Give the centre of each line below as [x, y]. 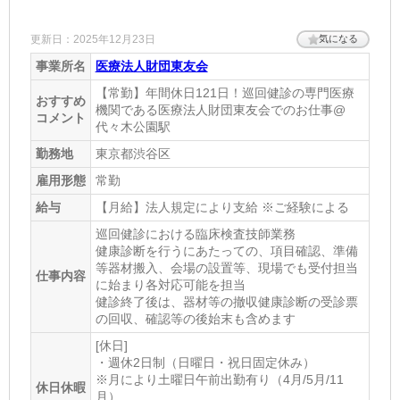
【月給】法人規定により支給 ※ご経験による [222, 207]
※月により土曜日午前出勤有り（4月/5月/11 [219, 379]
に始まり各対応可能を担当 [170, 284]
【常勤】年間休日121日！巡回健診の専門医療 [225, 92]
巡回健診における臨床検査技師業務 [195, 233]
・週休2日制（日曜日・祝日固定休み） [205, 362]
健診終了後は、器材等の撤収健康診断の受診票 [226, 301]
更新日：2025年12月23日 [92, 39]
